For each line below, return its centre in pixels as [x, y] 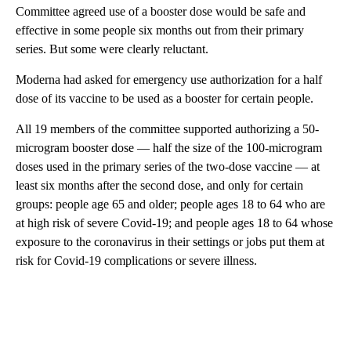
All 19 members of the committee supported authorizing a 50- [167, 128]
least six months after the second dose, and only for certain [159, 185]
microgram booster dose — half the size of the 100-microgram [169, 147]
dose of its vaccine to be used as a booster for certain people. [165, 98]
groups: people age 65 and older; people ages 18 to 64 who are [170, 204]
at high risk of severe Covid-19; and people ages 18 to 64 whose [174, 223]
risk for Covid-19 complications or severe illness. [136, 260]
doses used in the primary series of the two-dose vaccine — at [168, 166]
